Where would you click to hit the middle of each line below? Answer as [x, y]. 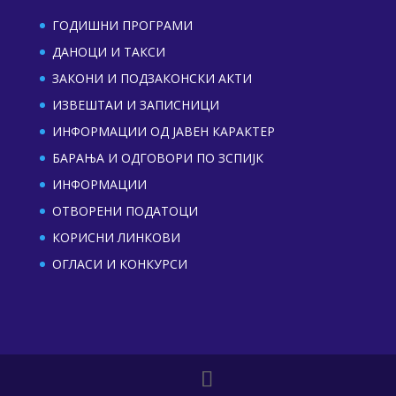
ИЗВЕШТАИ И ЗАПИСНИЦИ [135, 104]
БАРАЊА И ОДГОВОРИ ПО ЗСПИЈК [157, 157]
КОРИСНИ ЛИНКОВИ [116, 237]
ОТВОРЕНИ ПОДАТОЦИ [125, 210]
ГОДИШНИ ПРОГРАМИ [122, 25]
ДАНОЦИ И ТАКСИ [108, 51]
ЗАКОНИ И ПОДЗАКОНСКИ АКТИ [152, 78]
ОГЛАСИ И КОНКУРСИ [119, 263]
